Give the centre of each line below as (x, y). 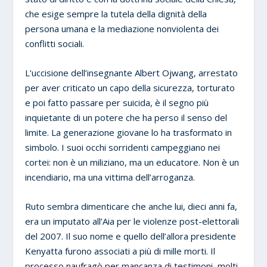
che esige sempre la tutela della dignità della (116, 13)
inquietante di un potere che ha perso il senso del (126, 117)
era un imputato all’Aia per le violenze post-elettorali (132, 221)
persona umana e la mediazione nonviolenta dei (122, 28)
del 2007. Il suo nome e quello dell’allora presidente (131, 236)
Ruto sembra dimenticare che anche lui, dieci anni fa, (131, 206)
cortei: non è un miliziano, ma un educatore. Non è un (132, 162)
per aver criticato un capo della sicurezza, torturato (130, 87)
